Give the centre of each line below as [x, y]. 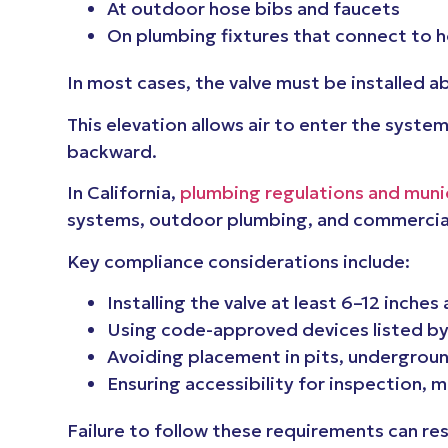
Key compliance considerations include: [239, 261]
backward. [112, 151]
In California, [124, 193]
